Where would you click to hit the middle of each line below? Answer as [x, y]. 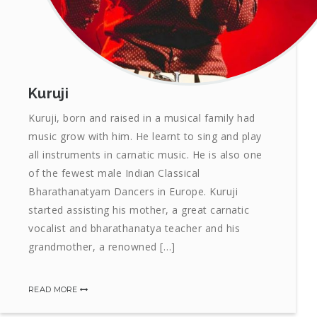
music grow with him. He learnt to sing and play [145, 137]
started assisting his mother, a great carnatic [139, 210]
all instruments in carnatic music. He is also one [145, 155]
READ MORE [54, 290]
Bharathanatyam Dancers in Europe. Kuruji [133, 192]
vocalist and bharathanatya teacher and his [134, 229]
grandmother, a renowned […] [102, 247]
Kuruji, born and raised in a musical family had [142, 118]
